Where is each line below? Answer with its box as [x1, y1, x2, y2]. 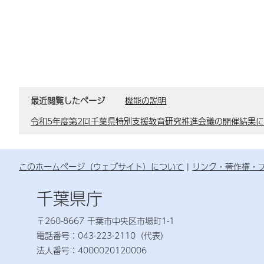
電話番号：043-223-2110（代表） [37, 228, 169, 242]
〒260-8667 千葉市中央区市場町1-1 [37, 213, 174, 227]
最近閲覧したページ [31, 93, 108, 107]
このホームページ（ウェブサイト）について [19, 159, 184, 173]
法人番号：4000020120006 [37, 243, 147, 256]
